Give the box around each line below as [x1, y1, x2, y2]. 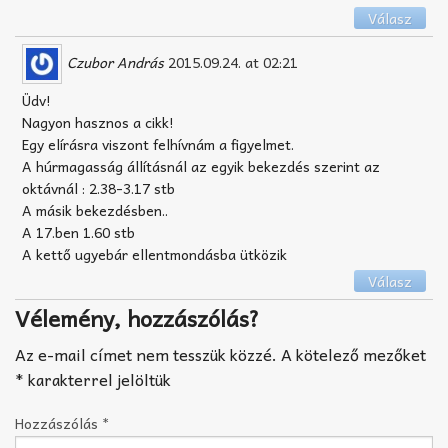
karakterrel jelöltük [24, 365, 171, 392]
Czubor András [67, 50, 164, 73]
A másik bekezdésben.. [22, 199, 168, 222]
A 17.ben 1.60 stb [22, 221, 135, 244]
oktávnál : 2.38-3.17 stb [22, 177, 175, 200]
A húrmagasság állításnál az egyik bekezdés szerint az [22, 155, 380, 178]
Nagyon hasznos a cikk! [22, 111, 174, 134]
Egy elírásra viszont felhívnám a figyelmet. [22, 133, 294, 156]
